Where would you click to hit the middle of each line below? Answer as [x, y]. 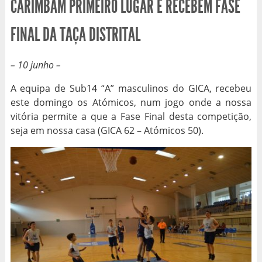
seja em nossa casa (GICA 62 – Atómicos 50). [107, 130]
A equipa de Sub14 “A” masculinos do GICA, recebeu [131, 88]
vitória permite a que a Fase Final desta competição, [131, 116]
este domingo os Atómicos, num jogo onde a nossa [131, 102]
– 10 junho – [35, 65]
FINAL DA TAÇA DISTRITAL [75, 35]
